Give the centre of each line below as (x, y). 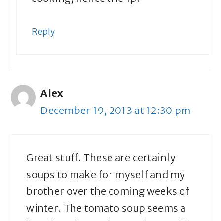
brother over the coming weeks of (108, 191)
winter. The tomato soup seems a (106, 208)
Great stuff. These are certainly (101, 158)
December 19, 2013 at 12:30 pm (116, 110)
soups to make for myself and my (106, 175)
